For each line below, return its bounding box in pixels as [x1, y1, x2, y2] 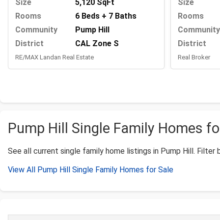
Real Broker [178, 54, 210, 61]
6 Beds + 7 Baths [75, 11, 137, 21]
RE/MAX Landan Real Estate [15, 54, 94, 61]
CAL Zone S [75, 39, 119, 49]
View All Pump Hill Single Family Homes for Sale [8, 165, 173, 175]
